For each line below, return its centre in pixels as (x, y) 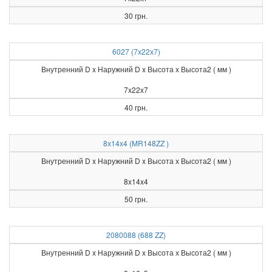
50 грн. (136, 199)
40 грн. (136, 107)
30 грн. (136, 15)
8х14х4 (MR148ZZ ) (136, 143)
